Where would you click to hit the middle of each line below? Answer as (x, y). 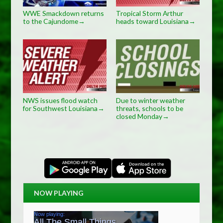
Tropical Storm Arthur (149, 13)
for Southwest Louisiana (60, 108)
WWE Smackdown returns (64, 13)
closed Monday (139, 116)
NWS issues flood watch (60, 100)
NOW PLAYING (58, 193)
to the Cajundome (51, 21)
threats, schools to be (149, 108)
